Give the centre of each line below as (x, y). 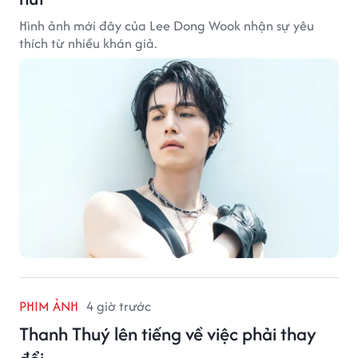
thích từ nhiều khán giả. (88, 44)
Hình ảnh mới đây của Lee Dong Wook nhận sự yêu (167, 26)
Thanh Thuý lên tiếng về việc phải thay (168, 334)
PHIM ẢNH (49, 306)
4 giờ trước (119, 306)
